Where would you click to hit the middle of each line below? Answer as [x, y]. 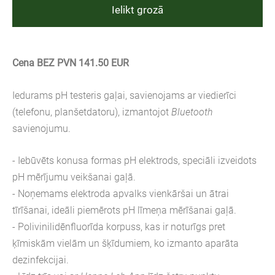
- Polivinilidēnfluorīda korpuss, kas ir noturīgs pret [119, 227]
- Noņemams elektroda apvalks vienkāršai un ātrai [121, 194]
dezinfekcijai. [41, 260]
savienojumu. [41, 128]
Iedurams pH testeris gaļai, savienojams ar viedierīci [124, 95]
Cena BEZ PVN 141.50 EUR [71, 63]
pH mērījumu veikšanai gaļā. [74, 177]
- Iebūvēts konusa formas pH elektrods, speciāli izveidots [134, 161]
